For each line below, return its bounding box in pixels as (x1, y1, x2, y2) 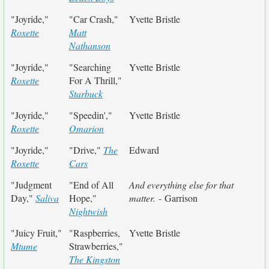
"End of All (69, 178, 113, 191)
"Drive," (69, 144, 103, 156)
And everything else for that (129, 178, 234, 191)
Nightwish (69, 205, 107, 217)
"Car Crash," (69, 13, 118, 25)
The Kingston (69, 253, 120, 265)
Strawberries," (69, 240, 123, 252)
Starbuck (69, 87, 103, 100)
